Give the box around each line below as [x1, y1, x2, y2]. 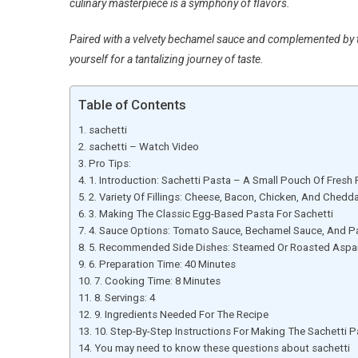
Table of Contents [78, 97, 186, 113]
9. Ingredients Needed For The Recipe [93, 308, 268, 320]
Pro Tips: [88, 157, 131, 169]
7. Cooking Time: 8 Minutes [93, 275, 221, 287]
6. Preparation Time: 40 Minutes [88, 258, 236, 270]
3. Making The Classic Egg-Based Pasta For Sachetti [88, 208, 333, 220]
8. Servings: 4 [93, 292, 155, 304]
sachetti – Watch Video [88, 141, 199, 153]
